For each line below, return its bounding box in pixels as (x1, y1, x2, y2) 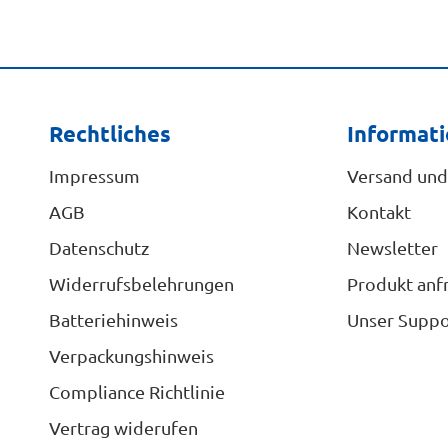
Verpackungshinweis (49, 345, 215, 366)
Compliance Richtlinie (49, 381, 226, 402)
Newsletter (346, 237, 438, 258)
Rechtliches (49, 120, 172, 147)
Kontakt (346, 201, 411, 222)
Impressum (49, 165, 141, 186)
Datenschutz (49, 237, 150, 258)
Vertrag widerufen (49, 417, 199, 438)
